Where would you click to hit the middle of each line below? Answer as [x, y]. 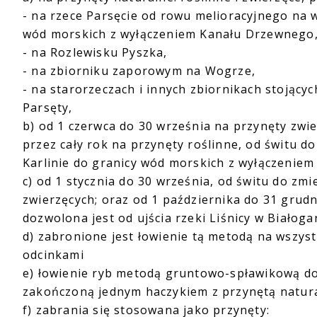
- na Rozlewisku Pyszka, [95, 52]
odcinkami [53, 255]
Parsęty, [48, 108]
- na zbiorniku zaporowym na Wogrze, [139, 71]
